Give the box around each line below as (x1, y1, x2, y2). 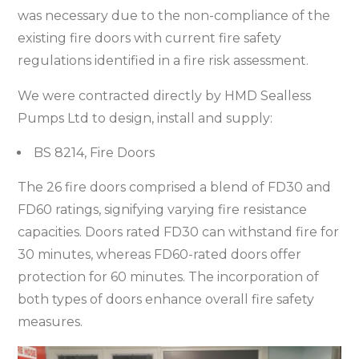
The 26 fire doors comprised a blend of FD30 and (18, 179, 332, 196)
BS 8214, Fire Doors (30, 145, 155, 161)
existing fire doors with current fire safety (18, 30, 282, 46)
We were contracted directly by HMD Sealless (18, 88, 312, 104)
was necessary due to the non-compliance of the (18, 8, 331, 24)
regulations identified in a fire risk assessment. (18, 53, 309, 69)
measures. (18, 314, 83, 330)
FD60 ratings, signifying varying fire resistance (18, 202, 308, 218)
